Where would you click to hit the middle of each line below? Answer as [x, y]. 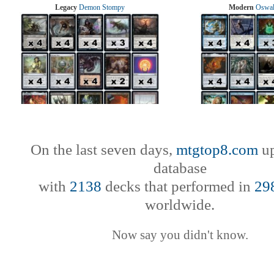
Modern [241, 7]
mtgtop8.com [217, 150]
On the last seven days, [103, 150]
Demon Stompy [102, 7]
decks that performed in [178, 186]
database [180, 168]
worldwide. [180, 205]
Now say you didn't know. [180, 235]
